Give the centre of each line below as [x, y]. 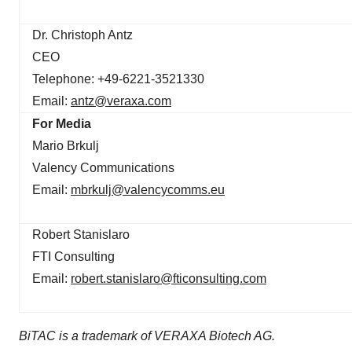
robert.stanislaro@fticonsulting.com [169, 279]
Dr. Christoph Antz [82, 35]
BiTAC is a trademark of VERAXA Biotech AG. [147, 336]
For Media [62, 124]
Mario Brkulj [66, 146]
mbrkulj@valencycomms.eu [148, 190]
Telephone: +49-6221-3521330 [118, 79]
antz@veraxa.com [121, 101]
